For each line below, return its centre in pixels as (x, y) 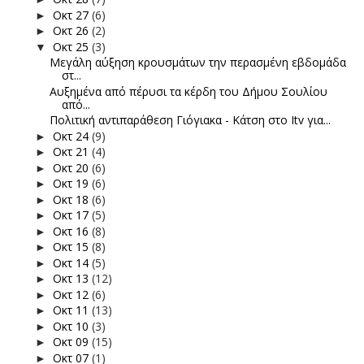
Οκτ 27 (72, 15)
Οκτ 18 (72, 199)
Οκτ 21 (72, 152)
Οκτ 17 (72, 215)
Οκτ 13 (72, 279)
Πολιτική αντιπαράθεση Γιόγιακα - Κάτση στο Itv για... (190, 120)
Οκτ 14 (72, 262)
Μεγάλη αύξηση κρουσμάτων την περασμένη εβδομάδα (197, 63)
